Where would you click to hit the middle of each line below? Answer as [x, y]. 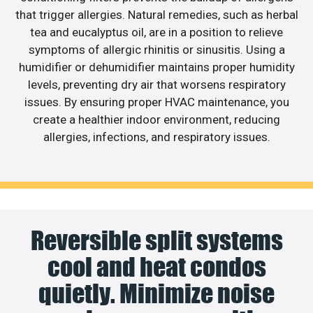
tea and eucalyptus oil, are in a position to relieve [156, 32]
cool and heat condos [156, 267]
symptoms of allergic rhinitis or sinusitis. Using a [156, 50]
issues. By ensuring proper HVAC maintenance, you [156, 102]
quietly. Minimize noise [156, 293]
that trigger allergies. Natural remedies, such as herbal [156, 15]
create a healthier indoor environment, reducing [156, 120]
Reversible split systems [156, 240]
